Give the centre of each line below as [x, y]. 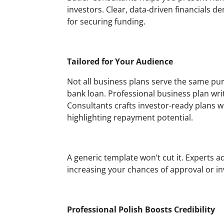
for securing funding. [106, 21]
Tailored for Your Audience [120, 61]
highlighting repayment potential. [130, 117]
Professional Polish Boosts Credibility [141, 209]
